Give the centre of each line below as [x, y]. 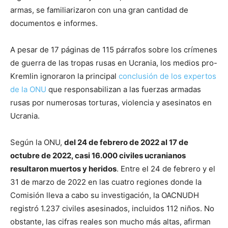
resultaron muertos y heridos [63, 169]
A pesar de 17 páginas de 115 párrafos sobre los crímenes [114, 50]
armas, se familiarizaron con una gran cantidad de [99, 10]
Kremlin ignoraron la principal [64, 76]
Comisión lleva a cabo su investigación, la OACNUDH [105, 195]
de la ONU [28, 90]
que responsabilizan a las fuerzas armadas [124, 90]
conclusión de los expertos [167, 76]
